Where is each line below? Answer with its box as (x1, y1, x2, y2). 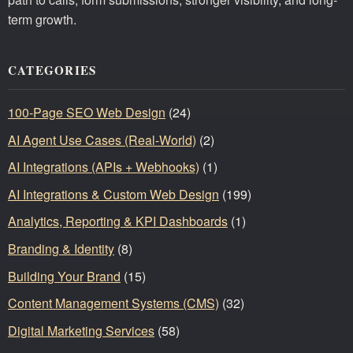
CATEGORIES (8, 61, 97, 80)
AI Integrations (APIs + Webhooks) (8, 158, 199, 176)
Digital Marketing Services (8, 321, 154, 340)
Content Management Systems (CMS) (8, 294, 219, 313)
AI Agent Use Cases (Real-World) (8, 130, 196, 149)
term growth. (8, 10, 76, 29)
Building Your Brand (8, 266, 121, 285)
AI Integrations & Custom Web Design (8, 184, 219, 203)
